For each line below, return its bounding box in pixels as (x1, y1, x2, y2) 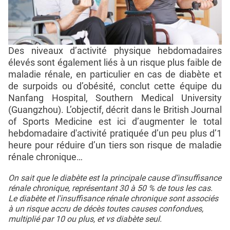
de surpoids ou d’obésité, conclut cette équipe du (8, 80, 222, 91)
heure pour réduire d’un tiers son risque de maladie (8, 139, 222, 150)
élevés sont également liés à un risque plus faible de (8, 56, 222, 68)
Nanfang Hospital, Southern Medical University (8, 92, 222, 103)
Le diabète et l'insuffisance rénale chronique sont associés (8, 193, 218, 203)
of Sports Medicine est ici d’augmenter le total (8, 116, 222, 127)
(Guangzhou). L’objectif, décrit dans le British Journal (8, 104, 222, 115)
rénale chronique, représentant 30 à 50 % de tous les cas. (8, 183, 213, 193)
